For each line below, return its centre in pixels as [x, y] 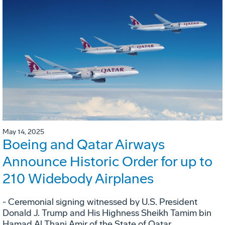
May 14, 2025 [23, 132]
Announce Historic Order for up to [107, 161]
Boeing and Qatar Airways [84, 144]
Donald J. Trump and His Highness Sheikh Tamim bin [107, 213]
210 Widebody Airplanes [78, 178]
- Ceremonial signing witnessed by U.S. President [100, 202]
